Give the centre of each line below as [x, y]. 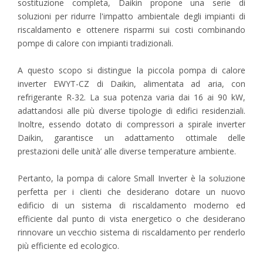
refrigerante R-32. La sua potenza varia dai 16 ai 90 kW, [131, 97]
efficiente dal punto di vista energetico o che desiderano [131, 218]
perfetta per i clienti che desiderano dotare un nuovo [131, 191]
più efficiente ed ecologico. [68, 245]
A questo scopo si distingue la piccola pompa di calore [131, 70]
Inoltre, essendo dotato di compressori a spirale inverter [131, 124]
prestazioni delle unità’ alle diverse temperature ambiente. [127, 151]
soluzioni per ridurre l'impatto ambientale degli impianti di [131, 16]
